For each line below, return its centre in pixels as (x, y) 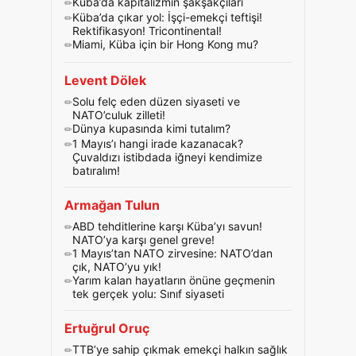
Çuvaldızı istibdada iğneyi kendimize (167, 157)
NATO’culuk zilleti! (119, 115)
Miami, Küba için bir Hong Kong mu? (165, 44)
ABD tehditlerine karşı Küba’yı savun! (167, 226)
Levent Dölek (105, 80)
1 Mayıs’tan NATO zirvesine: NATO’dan (172, 253)
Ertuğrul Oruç (107, 328)
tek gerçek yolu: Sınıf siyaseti (148, 294)
